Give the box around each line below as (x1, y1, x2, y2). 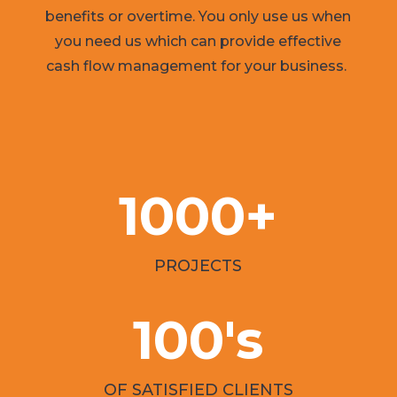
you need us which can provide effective (55, 32, 342, 50)
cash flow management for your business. (46, 57, 351, 74)
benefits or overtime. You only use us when (45, 7, 352, 25)
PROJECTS (154, 255, 243, 276)
